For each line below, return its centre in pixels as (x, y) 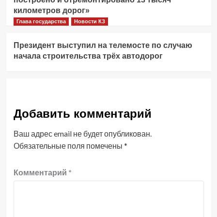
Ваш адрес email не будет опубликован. (82, 134)
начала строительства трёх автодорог (88, 56)
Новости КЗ (89, 22)
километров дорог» (51, 11)
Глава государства (41, 22)
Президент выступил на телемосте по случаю (103, 46)
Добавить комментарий (82, 114)
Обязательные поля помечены (69, 146)
